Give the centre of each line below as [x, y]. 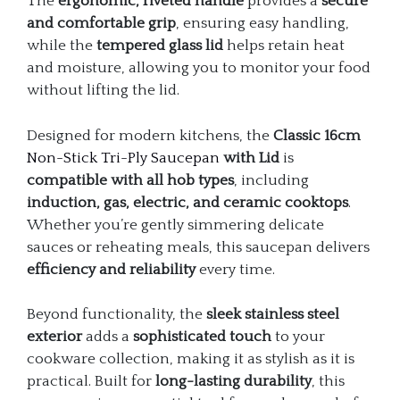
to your [298, 337]
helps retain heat [284, 46]
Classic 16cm [317, 135]
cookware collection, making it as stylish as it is [191, 359]
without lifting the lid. [103, 91]
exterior [54, 337]
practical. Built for [91, 382]
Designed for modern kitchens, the [150, 135]
